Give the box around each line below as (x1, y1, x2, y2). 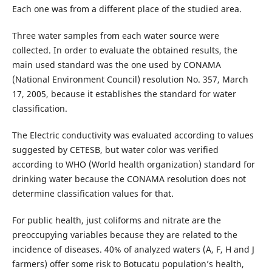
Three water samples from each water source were (12, 30, 219, 42)
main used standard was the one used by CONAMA (12, 59, 221, 71)
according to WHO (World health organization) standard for (12, 158, 255, 171)
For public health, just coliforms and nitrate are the (12, 214, 221, 226)
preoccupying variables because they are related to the (12, 229, 237, 241)
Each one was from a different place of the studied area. (12, 3, 242, 15)
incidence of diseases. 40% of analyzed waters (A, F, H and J (12, 243, 254, 256)
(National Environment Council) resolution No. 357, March (12, 73, 248, 86)
